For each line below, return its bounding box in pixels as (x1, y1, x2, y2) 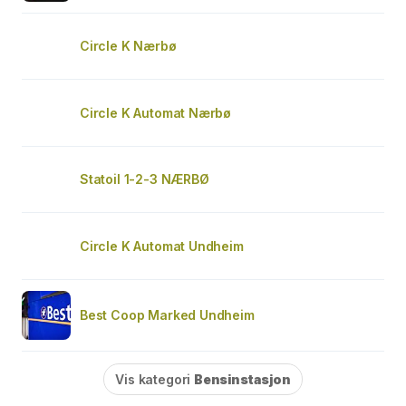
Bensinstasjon (194, 371, 291, 387)
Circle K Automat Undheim (80, 237, 244, 254)
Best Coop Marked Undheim (80, 306, 255, 323)
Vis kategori (115, 371, 194, 387)
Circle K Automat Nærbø (80, 104, 232, 121)
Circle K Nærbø (80, 37, 177, 53)
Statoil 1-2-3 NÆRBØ (80, 170, 209, 187)
